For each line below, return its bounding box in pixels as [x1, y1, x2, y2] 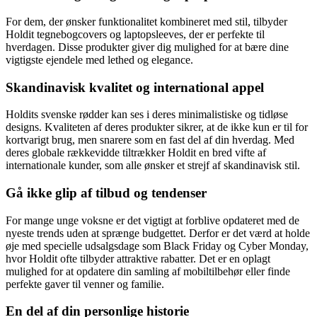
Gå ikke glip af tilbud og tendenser [6, 185, 207, 201]
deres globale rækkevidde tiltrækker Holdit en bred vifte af [6, 146, 266, 159]
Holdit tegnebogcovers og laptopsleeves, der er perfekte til [6, 28, 265, 40]
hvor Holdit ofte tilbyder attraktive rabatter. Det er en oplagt [6, 252, 270, 265]
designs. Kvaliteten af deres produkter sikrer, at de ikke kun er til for [6, 121, 308, 134]
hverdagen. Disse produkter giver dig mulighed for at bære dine [6, 40, 289, 53]
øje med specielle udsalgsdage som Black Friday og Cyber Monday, [6, 239, 309, 252]
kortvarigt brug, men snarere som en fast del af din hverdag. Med [6, 134, 294, 146]
